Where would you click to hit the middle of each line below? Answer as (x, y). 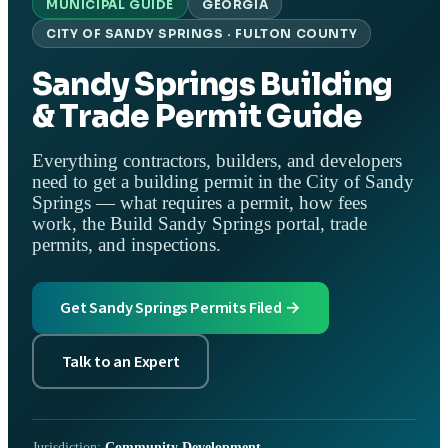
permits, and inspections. (126, 245)
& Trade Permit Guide (197, 116)
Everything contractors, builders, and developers (217, 161)
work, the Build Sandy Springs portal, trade (199, 224)
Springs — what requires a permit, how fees (199, 203)
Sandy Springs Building (212, 84)
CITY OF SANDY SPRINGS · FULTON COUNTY (202, 33)
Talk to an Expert (120, 361)
